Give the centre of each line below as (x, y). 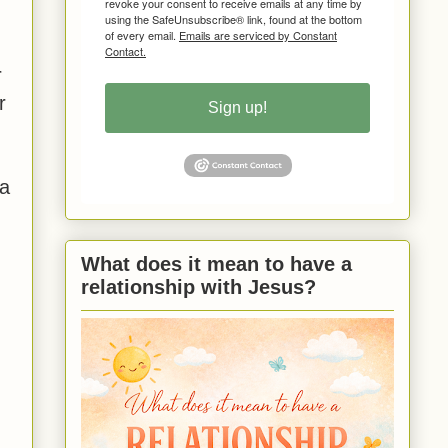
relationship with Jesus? (198, 287)
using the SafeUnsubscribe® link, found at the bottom (233, 18)
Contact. (125, 50)
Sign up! (237, 107)
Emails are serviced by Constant (258, 34)
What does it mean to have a (216, 264)
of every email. (142, 34)
